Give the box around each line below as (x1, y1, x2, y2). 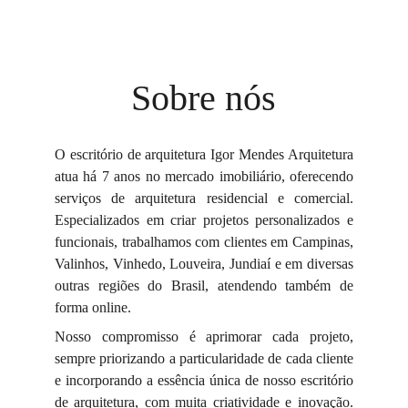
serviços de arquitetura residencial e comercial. (55, 190, 353, 206)
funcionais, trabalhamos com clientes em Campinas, (55, 234, 353, 250)
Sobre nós (131, 77, 277, 118)
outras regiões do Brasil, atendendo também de (55, 278, 353, 293)
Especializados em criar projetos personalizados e (55, 212, 353, 228)
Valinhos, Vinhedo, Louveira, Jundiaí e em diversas (55, 256, 353, 271)
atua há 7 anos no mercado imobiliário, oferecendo (55, 168, 353, 184)
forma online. (55, 300, 131, 315)
